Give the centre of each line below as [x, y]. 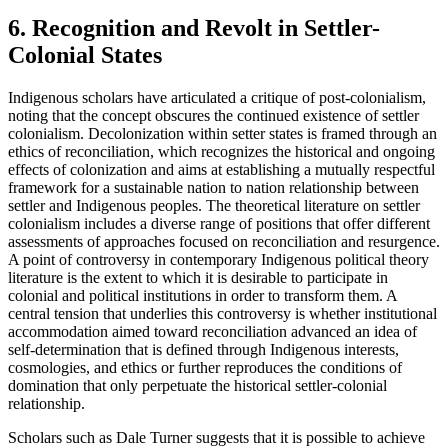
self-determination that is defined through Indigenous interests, [203, 349]
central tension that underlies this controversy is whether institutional [222, 313]
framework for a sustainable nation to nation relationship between [213, 187]
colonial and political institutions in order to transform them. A [202, 295]
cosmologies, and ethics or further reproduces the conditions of [205, 367]
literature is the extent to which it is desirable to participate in [198, 277]
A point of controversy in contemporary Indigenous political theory [218, 259]
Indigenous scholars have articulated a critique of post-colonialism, [217, 97]
